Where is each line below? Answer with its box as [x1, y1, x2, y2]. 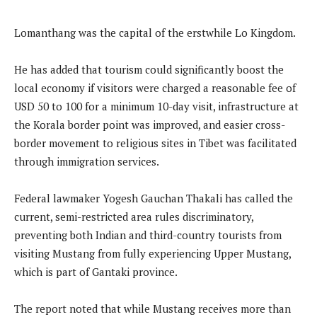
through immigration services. [14, 154, 159, 168]
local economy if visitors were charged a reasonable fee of [14, 80, 296, 95]
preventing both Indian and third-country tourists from [14, 227, 282, 242]
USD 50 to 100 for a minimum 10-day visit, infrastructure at [14, 98, 299, 113]
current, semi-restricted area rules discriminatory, [14, 209, 253, 224]
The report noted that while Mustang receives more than [14, 301, 291, 316]
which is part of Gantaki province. [14, 264, 178, 279]
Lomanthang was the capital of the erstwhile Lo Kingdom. [14, 25, 296, 40]
